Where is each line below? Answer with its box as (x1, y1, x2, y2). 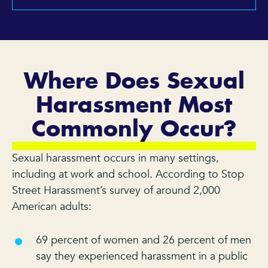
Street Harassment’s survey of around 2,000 (12, 183, 220, 199)
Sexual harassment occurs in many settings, (12, 151, 219, 166)
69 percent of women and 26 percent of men (36, 233, 251, 248)
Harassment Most (36, 95, 232, 117)
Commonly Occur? (32, 119, 236, 141)
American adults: (12, 199, 92, 215)
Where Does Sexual (23, 71, 245, 93)
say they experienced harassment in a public (36, 249, 248, 264)
